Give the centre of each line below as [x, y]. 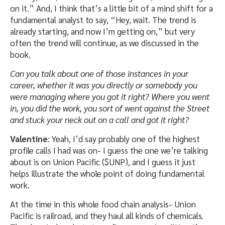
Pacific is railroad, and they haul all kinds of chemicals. [107, 216]
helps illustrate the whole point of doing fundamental [107, 174]
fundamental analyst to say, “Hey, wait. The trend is [103, 20]
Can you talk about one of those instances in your [99, 74]
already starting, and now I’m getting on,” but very [102, 31]
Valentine [29, 139]
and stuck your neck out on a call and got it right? [99, 120]
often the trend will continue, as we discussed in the [104, 43]
